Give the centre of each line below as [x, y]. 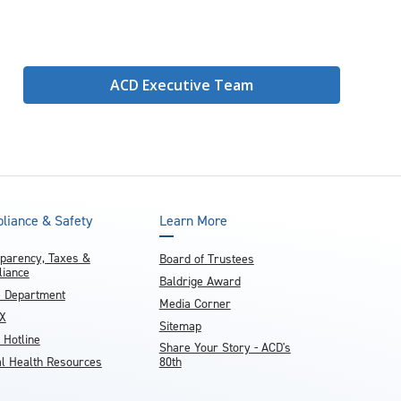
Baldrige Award [200, 282]
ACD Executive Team [182, 85]
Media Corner [195, 304]
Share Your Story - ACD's [225, 348]
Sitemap [180, 326]
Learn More [193, 221]
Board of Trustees [206, 259]
